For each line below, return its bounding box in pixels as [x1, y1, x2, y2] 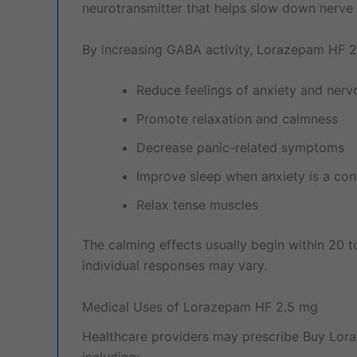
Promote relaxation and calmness [136, 111, 338, 127]
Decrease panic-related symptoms [136, 139, 344, 156]
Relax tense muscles [136, 197, 258, 214]
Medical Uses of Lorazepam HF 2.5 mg [82, 298, 318, 315]
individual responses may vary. [82, 257, 267, 274]
